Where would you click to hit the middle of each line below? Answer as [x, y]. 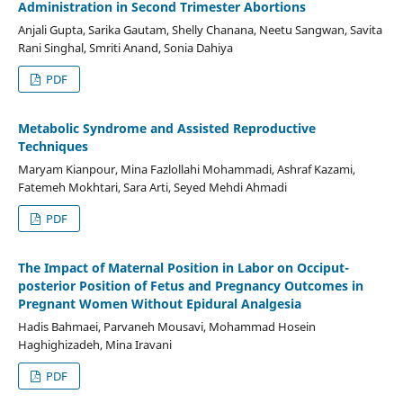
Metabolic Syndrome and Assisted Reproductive [166, 128]
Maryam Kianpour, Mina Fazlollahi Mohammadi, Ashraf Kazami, [186, 169]
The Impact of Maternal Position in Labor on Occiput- [183, 267]
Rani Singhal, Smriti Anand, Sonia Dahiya [125, 47]
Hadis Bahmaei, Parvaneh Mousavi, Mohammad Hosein [166, 326]
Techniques [53, 146]
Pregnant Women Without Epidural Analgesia [159, 303]
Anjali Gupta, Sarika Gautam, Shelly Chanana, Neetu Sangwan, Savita [200, 29]
